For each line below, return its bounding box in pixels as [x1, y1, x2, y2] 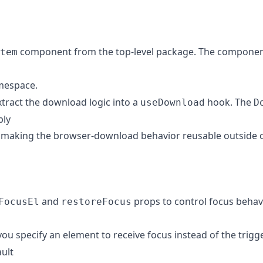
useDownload [140, 96, 205, 108]
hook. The [205, 95, 254, 109]
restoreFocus [61, 195, 131, 207]
